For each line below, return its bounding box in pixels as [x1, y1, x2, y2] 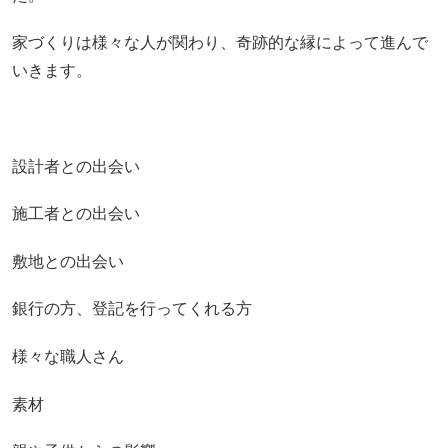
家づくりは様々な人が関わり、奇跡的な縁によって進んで [11, 34, 428, 52]
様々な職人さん [11, 347, 124, 365]
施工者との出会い [11, 205, 140, 223]
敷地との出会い [11, 252, 124, 270]
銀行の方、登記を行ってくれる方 [11, 300, 252, 318]
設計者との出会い [11, 157, 140, 175]
